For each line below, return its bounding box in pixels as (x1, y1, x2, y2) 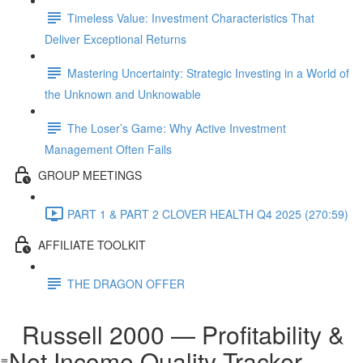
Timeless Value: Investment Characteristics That (67, 9, 314, 26)
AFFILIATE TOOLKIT (38, 236, 146, 253)
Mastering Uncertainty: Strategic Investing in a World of (67, 64, 349, 81)
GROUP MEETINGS (38, 166, 142, 183)
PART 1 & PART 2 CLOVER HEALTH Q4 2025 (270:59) (67, 205, 348, 222)
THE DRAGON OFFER (67, 275, 185, 292)
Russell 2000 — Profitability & (8, 317, 344, 352)
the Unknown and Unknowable (45, 86, 201, 102)
